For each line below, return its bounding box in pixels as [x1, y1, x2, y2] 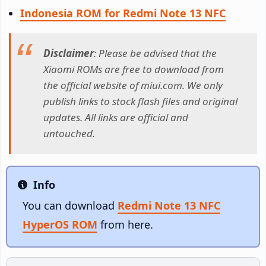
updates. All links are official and [43, 110, 188, 125]
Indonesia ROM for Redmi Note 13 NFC [20, 5, 226, 20]
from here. [97, 217, 153, 232]
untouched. [43, 126, 95, 141]
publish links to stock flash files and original [43, 94, 237, 109]
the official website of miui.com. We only [43, 78, 223, 93]
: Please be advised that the [94, 46, 217, 61]
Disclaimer [43, 46, 94, 61]
